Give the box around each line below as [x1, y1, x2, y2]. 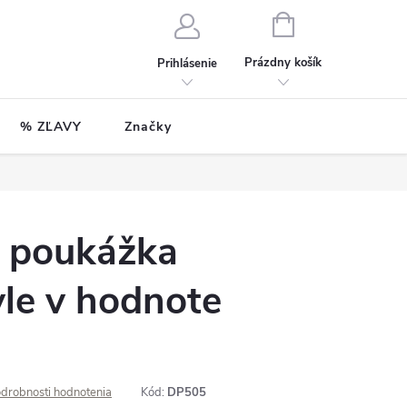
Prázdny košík [244, 55, 323, 71]
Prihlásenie [156, 55, 217, 72]
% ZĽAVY [20, 118, 82, 135]
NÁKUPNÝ [293, 15, 350, 31]
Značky [124, 118, 172, 135]
